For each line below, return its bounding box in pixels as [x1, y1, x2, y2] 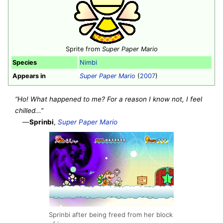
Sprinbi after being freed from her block [49, 210, 173, 219]
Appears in [12, 72, 46, 80]
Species [12, 58, 37, 66]
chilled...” [15, 107, 44, 115]
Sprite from [65, 45, 102, 53]
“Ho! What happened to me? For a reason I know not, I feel [15, 95, 203, 104]
